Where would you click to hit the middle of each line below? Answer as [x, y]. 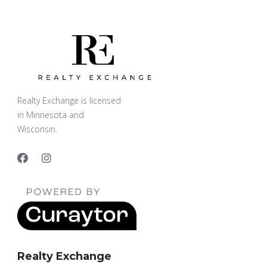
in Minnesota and [51, 114]
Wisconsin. [37, 129]
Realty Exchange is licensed [69, 100]
